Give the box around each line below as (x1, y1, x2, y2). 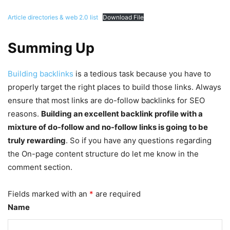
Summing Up (8, 40, 94, 57)
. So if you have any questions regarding (66, 136, 212, 146)
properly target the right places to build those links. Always (8, 82, 221, 92)
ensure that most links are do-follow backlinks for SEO (8, 95, 205, 106)
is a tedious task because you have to (73, 69, 211, 79)
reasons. (8, 109, 41, 119)
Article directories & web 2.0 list (8, 13, 98, 22)
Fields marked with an (8, 189, 89, 199)
